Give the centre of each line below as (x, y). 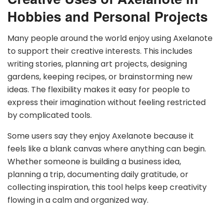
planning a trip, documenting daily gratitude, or (98, 174)
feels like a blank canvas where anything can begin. (107, 149)
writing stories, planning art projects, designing (97, 64)
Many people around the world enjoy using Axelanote (110, 38)
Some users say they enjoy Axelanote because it (101, 136)
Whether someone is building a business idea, (94, 162)
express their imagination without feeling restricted (107, 102)
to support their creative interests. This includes (100, 51)
